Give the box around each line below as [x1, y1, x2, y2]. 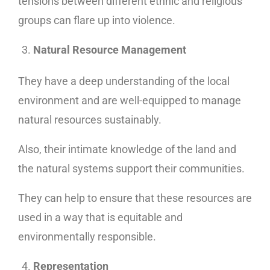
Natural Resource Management [33, 43, 186, 56]
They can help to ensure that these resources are [18, 191, 252, 204]
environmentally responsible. [18, 230, 156, 243]
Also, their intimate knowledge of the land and [18, 142, 236, 155]
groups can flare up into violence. [18, 13, 175, 27]
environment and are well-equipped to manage [18, 93, 241, 107]
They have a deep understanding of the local [18, 74, 230, 87]
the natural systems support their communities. [18, 162, 245, 175]
